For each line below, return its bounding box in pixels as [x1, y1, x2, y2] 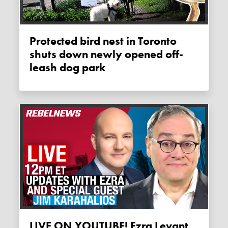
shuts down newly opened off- [30, 47, 184, 62]
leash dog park [30, 60, 106, 75]
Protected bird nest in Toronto [30, 34, 37, 48]
